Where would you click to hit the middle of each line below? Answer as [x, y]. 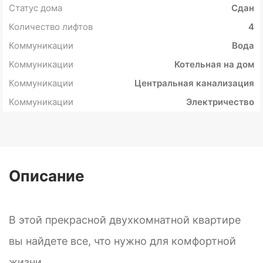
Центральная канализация [194, 83]
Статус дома [36, 8]
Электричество [220, 102]
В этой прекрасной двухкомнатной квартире [125, 220]
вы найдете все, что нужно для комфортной [122, 241]
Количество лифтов [51, 27]
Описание [47, 176]
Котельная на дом [214, 65]
